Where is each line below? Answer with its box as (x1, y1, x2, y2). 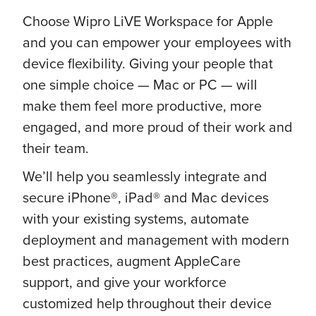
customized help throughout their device (23, 293, 272, 313)
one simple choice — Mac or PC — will (23, 74, 257, 95)
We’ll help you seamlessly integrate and (23, 166, 267, 186)
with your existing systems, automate (23, 208, 249, 229)
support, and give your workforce (23, 272, 226, 292)
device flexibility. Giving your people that (23, 53, 273, 73)
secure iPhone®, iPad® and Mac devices (23, 187, 269, 207)
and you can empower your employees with (23, 32, 291, 52)
